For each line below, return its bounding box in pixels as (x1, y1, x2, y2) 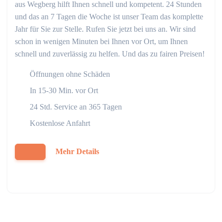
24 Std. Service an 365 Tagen (30, 103, 122, 111)
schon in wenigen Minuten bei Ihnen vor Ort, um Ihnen (15, 37, 188, 46)
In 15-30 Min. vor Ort (30, 86, 98, 95)
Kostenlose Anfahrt (30, 119, 90, 127)
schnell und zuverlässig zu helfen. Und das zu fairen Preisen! (15, 50, 205, 58)
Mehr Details (55, 147, 99, 156)
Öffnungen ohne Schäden (30, 70, 110, 78)
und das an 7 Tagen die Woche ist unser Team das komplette (15, 12, 203, 21)
